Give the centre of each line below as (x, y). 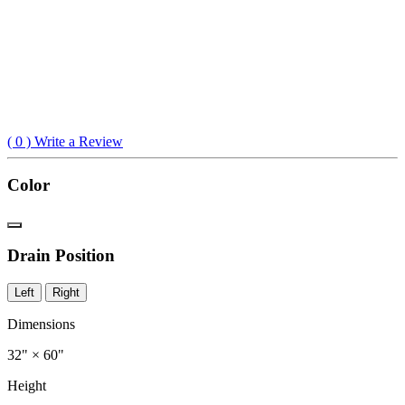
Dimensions (41, 324)
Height (27, 385)
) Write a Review (73, 141)
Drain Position (61, 255)
